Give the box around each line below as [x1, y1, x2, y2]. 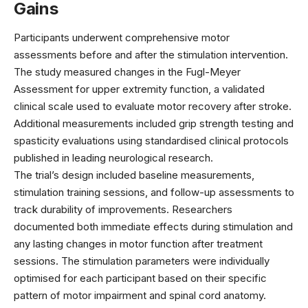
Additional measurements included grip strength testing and [14, 116, 294, 130]
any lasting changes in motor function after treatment [14, 236, 263, 250]
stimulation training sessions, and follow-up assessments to [14, 185, 294, 199]
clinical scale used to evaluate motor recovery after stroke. [14, 99, 291, 113]
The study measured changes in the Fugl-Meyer [14, 65, 241, 78]
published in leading [14, 151, 109, 164]
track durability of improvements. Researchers [14, 202, 232, 216]
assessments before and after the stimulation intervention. [14, 47, 288, 61]
